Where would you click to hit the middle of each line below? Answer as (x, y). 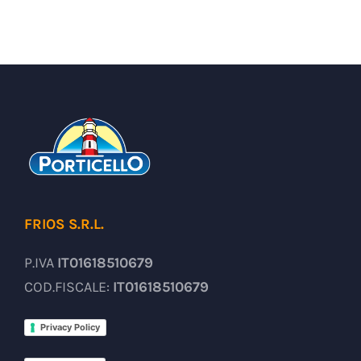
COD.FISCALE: (68, 287)
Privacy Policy (70, 327)
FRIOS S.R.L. (64, 224)
